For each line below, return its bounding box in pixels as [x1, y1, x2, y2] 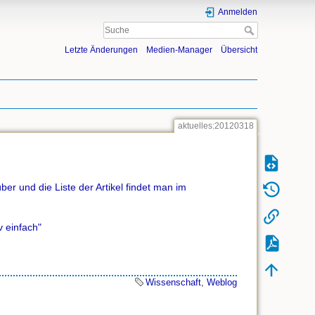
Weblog [207, 277, 237, 288]
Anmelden [218, 7, 257, 17]
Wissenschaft [146, 277, 201, 288]
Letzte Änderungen [64, 45, 138, 56]
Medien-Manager [146, 45, 212, 56]
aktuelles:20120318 [177, 121, 254, 131]
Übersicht [221, 45, 257, 56]
